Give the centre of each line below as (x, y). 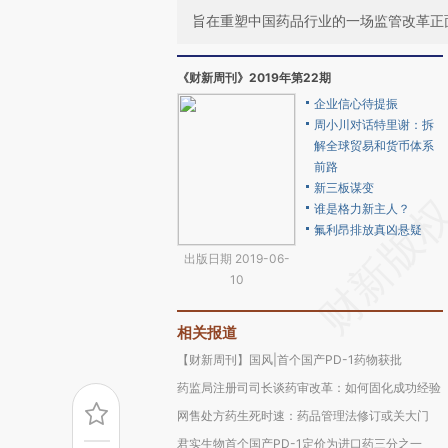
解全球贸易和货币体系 (374, 145)
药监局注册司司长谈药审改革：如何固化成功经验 (309, 387)
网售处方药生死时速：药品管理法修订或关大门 (303, 415)
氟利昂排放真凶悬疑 (368, 229)
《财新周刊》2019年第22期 (254, 77)
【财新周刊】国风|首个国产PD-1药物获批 (289, 359)
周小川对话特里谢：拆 (374, 124)
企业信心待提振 (356, 103)
